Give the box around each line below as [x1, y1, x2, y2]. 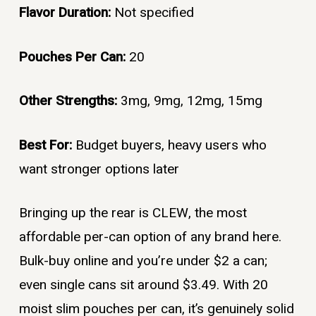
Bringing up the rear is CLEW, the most [18, 203, 247, 224]
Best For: [18, 135, 75, 155]
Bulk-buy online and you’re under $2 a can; [18, 251, 267, 272]
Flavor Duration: [18, 3, 114, 23]
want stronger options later [18, 159, 179, 179]
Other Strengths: [18, 91, 121, 111]
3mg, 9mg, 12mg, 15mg [120, 91, 262, 111]
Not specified [114, 3, 194, 23]
